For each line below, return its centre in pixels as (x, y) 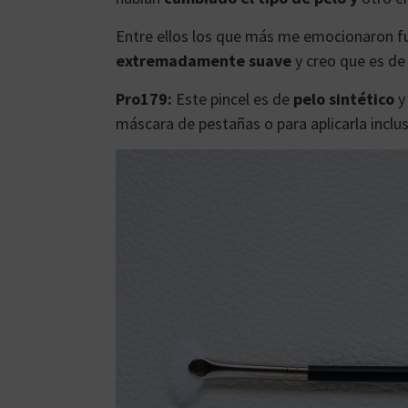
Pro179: (144, 99)
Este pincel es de (233, 99)
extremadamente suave (204, 61)
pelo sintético (344, 99)
